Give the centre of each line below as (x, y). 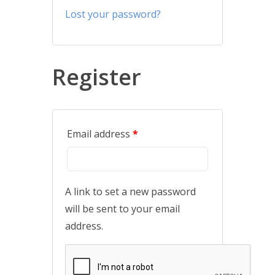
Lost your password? (113, 14)
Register (96, 77)
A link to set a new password (130, 192)
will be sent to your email (122, 209)
